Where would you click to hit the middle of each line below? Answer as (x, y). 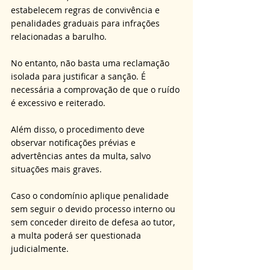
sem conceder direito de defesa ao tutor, (94, 222)
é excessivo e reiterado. (59, 102)
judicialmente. (40, 248)
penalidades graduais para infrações (86, 23)
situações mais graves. (58, 169)
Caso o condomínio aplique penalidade (91, 195)
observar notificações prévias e (74, 142)
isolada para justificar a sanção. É (80, 76)
